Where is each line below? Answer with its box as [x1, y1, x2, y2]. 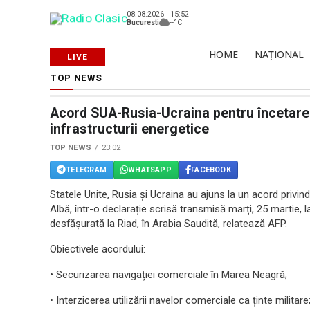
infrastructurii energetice [50, 121, 209, 137]
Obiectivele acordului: [50, 243, 145, 255]
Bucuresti [127, 17, 159, 27]
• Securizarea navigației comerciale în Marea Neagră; [50, 268, 287, 281]
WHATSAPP [128, 165, 172, 174]
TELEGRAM [66, 165, 107, 174]
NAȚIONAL [255, 48, 304, 61]
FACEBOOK [191, 165, 231, 174]
